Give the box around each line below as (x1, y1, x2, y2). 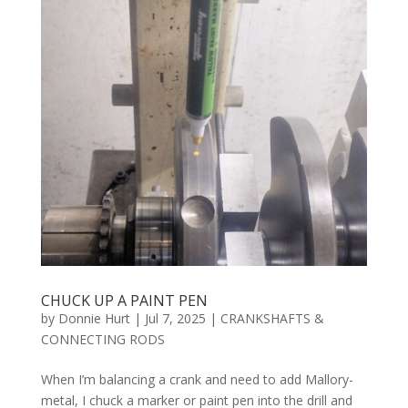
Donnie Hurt (57, 310, 130, 328)
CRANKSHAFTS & (219, 310, 324, 328)
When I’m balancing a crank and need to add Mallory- (40, 371, 353, 389)
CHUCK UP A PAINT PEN (40, 291, 208, 311)
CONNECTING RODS (40, 331, 165, 349)
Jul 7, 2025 (144, 310, 206, 328)
